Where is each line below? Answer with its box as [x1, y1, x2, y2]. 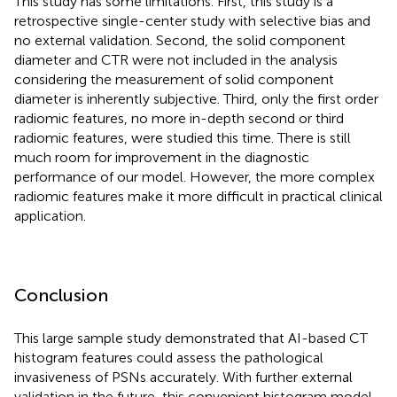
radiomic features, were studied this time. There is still [14, 128, 351, 146]
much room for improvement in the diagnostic [14, 148, 309, 166]
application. [14, 206, 86, 224]
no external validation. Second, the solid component [14, 31, 346, 49]
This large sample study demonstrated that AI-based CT [14, 329, 368, 346]
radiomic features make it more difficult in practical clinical [14, 187, 383, 205]
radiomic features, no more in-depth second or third [14, 109, 344, 127]
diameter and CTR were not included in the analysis [14, 51, 338, 68]
